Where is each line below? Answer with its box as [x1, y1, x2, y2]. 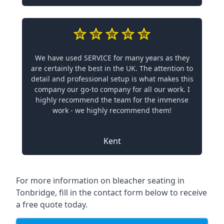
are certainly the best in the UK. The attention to [31, 63, 193, 73]
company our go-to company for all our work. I [34, 84, 190, 94]
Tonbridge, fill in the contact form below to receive [16, 186, 207, 198]
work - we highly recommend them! [52, 105, 171, 115]
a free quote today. [16, 198, 87, 210]
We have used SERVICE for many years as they [34, 52, 189, 62]
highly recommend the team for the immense [35, 94, 188, 104]
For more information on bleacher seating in [16, 174, 184, 186]
